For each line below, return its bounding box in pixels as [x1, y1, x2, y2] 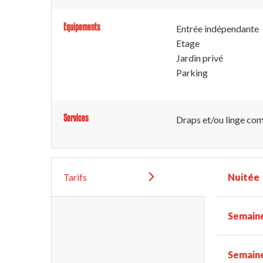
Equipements [63, 21, 100, 32]
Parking [176, 66, 208, 78]
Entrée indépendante [176, 22, 259, 34]
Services [63, 112, 89, 123]
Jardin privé [176, 52, 223, 63]
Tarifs [63, 171, 87, 183]
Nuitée [228, 171, 260, 183]
